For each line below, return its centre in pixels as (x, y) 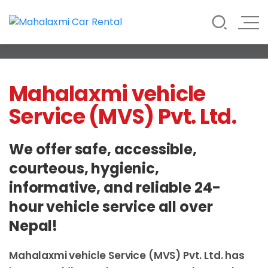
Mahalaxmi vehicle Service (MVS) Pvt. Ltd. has (127, 255)
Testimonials (65, 20)
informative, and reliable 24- (115, 188)
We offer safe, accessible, (103, 149)
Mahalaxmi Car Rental (129, 80)
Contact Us (60, 54)
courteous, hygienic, (84, 168)
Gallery (48, 37)
